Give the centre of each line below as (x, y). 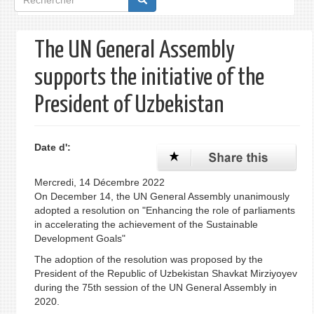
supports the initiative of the (149, 78)
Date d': (54, 147)
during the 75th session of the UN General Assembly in (155, 287)
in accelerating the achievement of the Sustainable (146, 224)
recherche (45, 46)
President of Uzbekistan (129, 105)
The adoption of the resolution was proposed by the (148, 259)
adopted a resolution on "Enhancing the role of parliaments (164, 210)
